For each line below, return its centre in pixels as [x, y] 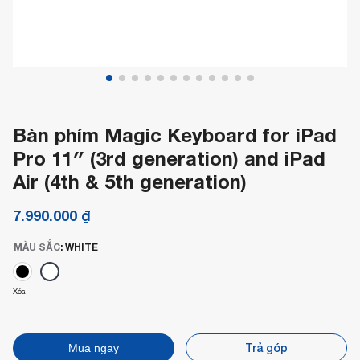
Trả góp [266, 348]
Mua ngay [94, 348]
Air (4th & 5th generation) [130, 182]
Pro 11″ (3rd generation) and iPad [169, 158]
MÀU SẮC [37, 247]
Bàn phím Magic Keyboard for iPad [175, 135]
